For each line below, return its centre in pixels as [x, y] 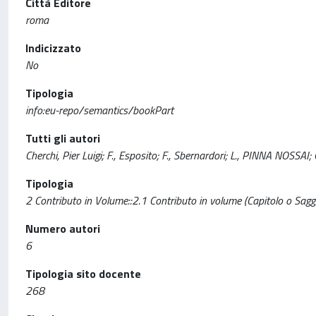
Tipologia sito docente [83, 274]
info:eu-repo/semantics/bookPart [99, 110]
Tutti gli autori [63, 138]
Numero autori [63, 229]
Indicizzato [53, 48]
